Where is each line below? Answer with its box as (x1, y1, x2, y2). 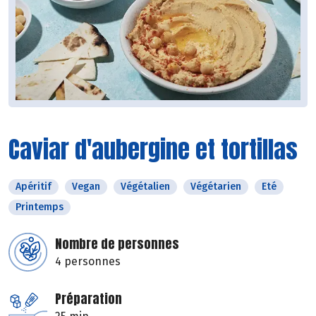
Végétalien (121, 181, 170, 193)
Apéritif (16, 181, 51, 193)
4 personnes (55, 255, 121, 269)
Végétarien (190, 181, 241, 193)
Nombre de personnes (55, 234, 179, 254)
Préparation (55, 289, 122, 309)
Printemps (16, 201, 63, 214)
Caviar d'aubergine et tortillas (8, 131, 298, 168)
